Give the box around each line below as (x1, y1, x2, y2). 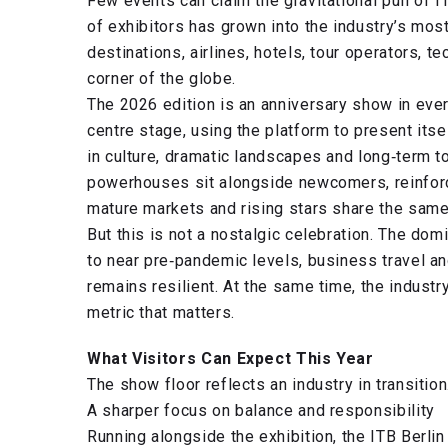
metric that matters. (87, 303, 235, 322)
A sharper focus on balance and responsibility (87, 401, 435, 420)
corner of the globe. (87, 69, 236, 88)
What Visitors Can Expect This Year (87, 349, 374, 368)
